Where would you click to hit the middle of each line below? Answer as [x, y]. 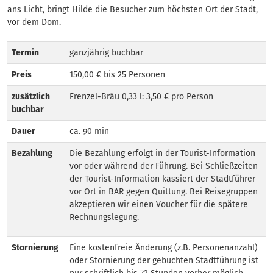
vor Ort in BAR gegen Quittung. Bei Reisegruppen [164, 192]
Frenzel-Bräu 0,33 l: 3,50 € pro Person [141, 97]
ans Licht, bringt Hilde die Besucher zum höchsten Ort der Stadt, [133, 9]
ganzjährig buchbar [106, 53]
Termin [25, 53]
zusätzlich [31, 97]
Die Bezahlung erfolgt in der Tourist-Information [162, 153]
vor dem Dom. [34, 22]
